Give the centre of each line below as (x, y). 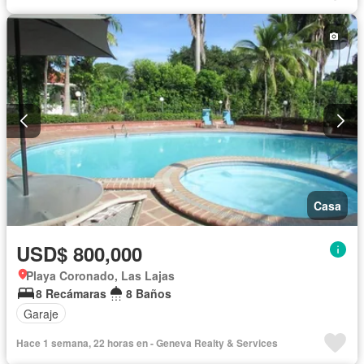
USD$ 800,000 (79, 254)
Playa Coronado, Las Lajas (100, 276)
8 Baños (149, 294)
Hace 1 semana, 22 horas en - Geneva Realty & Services (147, 343)
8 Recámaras (71, 294)
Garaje (41, 313)
